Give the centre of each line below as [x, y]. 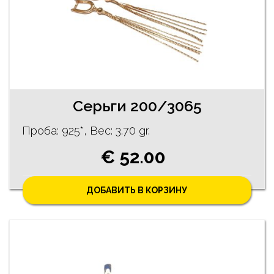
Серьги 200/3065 [137, 106]
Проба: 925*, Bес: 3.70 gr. [86, 131]
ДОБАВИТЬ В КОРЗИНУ [137, 191]
